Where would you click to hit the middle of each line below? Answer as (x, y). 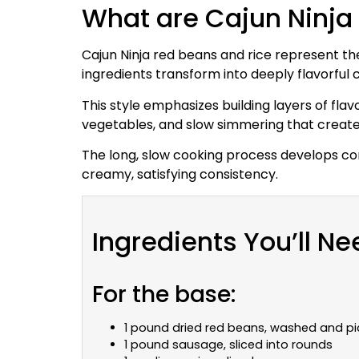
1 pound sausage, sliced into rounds (228, 345)
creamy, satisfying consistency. (180, 174)
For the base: (164, 295)
